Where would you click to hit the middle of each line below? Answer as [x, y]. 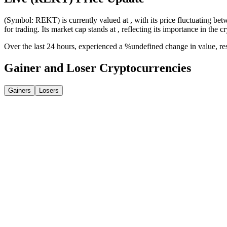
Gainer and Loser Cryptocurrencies [98, 68]
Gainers [20, 90]
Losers [49, 90]
